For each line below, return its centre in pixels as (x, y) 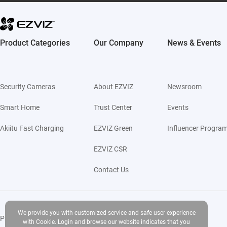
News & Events (194, 43)
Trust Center (113, 107)
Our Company (119, 43)
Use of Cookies (70, 218)
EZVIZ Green (113, 128)
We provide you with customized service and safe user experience (106, 213)
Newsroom (184, 86)
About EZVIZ (113, 86)
